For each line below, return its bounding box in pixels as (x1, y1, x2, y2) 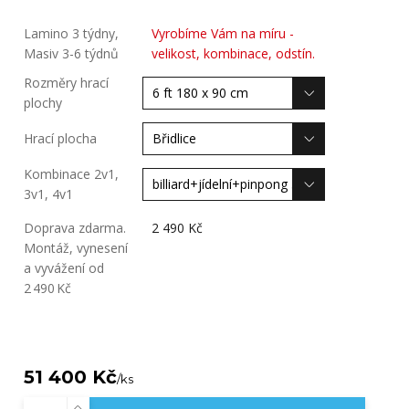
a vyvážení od (23, 259, 104, 277)
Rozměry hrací (23, 74, 109, 91)
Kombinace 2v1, (23, 165, 119, 183)
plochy (23, 94, 62, 111)
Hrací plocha (23, 130, 97, 147)
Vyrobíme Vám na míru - (151, 25, 294, 42)
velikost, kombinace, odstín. (151, 45, 315, 62)
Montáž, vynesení (23, 239, 128, 257)
